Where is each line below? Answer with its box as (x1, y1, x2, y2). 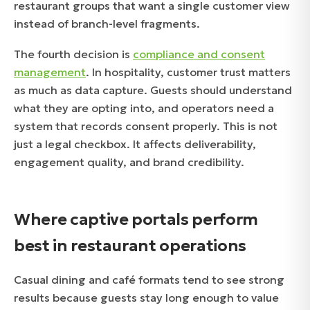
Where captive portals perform (14, 208, 258, 229)
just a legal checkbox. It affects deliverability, (14, 136, 256, 151)
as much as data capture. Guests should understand (14, 82, 292, 97)
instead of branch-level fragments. (14, 17, 200, 31)
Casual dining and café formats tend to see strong (14, 273, 284, 287)
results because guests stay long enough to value (14, 291, 279, 305)
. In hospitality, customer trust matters (86, 64, 291, 79)
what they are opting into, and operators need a (14, 100, 274, 115)
